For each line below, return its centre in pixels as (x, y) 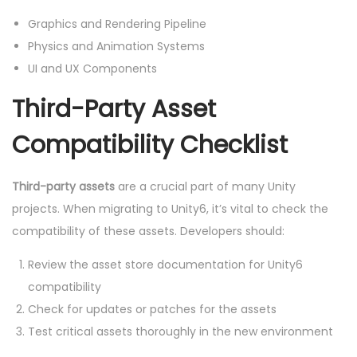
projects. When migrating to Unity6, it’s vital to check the (170, 208)
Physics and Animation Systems (116, 46)
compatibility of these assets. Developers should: (148, 231)
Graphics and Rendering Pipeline (117, 24)
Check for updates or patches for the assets (152, 309)
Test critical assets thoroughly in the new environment (180, 331)
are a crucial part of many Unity (205, 186)
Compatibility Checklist (150, 145)
